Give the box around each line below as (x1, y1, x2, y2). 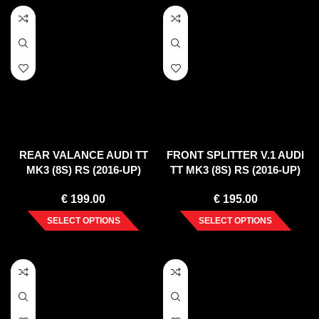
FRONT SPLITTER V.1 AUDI (167, 149, 305, 162)
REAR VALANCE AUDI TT (19, 149, 148, 162)
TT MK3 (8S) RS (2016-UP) (170, 164, 301, 177)
